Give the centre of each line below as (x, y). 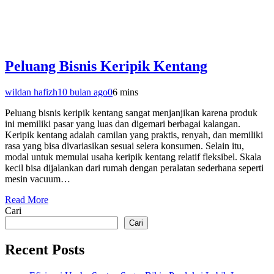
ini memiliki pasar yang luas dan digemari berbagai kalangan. (123, 124)
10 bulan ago (83, 92)
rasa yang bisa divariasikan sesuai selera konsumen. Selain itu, (124, 146)
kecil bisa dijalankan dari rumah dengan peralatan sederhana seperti (134, 168)
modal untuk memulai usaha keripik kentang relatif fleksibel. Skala (133, 157)
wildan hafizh (31, 92)
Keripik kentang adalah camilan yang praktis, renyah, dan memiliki (134, 135)
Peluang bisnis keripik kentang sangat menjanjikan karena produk (131, 113)
